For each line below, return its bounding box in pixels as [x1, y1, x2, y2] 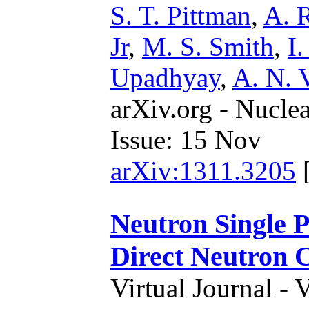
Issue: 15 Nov [110, 125, 261, 154]
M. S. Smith [142, 32, 274, 61]
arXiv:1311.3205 [110, 156, 296, 186]
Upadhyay [110, 63, 220, 92]
